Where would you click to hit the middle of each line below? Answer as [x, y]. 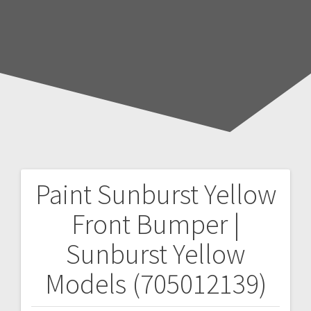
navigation [78, 234]
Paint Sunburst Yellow [155, 194]
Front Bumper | [155, 224]
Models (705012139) [155, 284]
